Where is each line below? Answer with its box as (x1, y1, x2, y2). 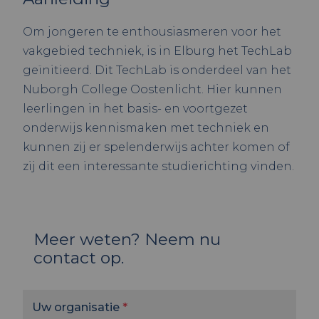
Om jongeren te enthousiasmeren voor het (23, 25, 281, 38)
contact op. (33, 248, 124, 268)
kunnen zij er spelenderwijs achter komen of (23, 140, 290, 154)
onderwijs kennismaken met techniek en (23, 121, 269, 135)
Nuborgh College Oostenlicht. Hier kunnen (23, 83, 282, 96)
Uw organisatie (32, 300, 120, 314)
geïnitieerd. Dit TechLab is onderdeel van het (23, 63, 291, 77)
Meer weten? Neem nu (33, 229, 221, 249)
